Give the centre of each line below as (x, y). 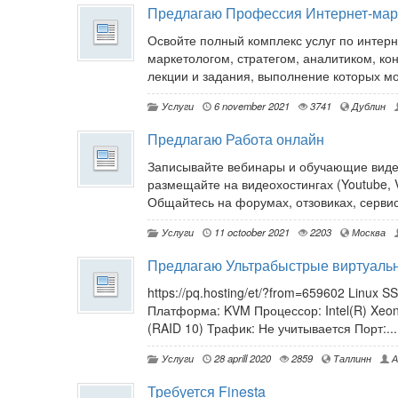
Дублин (367, 106)
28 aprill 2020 (241, 358)
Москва (367, 232)
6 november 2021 (251, 106)
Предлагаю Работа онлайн (236, 139)
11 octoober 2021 (251, 232)
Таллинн (351, 358)
